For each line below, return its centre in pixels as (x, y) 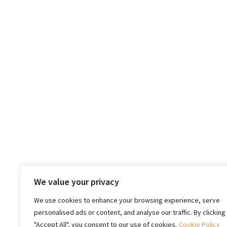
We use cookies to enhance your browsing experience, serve (127, 200)
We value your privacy (77, 182)
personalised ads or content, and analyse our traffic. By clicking (130, 212)
